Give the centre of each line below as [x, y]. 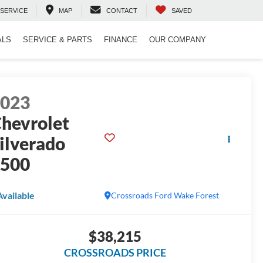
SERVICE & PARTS [58, 40]
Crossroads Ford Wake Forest [165, 195]
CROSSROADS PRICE [115, 253]
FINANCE [121, 40]
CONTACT [122, 11]
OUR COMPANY [178, 40]
